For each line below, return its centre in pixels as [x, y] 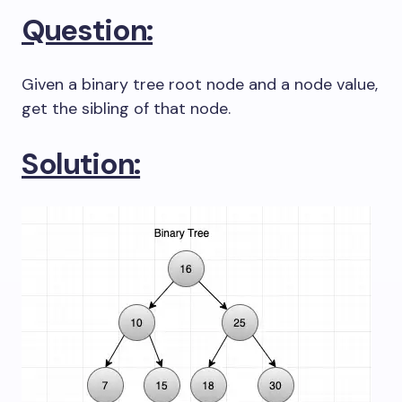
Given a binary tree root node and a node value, [200, 84]
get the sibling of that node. [126, 109]
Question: [87, 30]
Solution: [81, 164]
